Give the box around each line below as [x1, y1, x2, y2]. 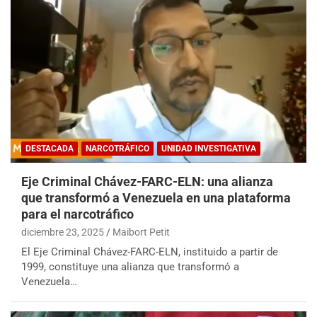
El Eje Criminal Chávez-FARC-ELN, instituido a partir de [21, 245, 278, 258]
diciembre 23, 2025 [21, 226, 104, 238]
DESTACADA [25, 143, 74, 154]
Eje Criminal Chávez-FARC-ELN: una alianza [21, 173, 273, 189]
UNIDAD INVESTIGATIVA [161, 143, 256, 154]
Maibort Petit [113, 226, 170, 238]
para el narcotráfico [21, 206, 134, 221]
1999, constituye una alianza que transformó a [21, 260, 239, 273]
